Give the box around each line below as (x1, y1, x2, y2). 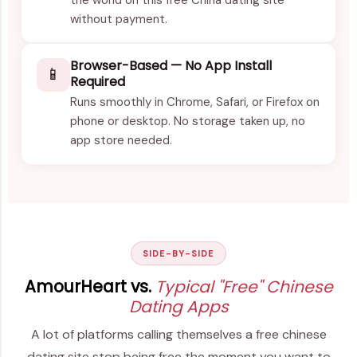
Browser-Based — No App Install (70, 56, 273, 75)
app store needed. (70, 132, 173, 149)
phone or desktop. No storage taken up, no (70, 113, 306, 130)
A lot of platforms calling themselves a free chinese (30, 326, 327, 343)
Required (70, 72, 126, 91)
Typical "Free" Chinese (155, 274, 333, 298)
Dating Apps (128, 294, 229, 318)
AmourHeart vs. (24, 274, 155, 298)
